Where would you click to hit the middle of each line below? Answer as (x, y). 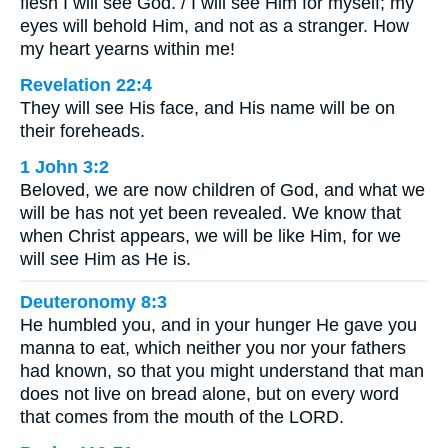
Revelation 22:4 (86, 85)
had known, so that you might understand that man (222, 370)
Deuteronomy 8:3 (93, 301)
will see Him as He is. (105, 259)
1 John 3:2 (64, 167)
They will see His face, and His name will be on (207, 108)
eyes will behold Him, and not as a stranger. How (214, 26)
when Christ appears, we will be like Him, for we (210, 236)
